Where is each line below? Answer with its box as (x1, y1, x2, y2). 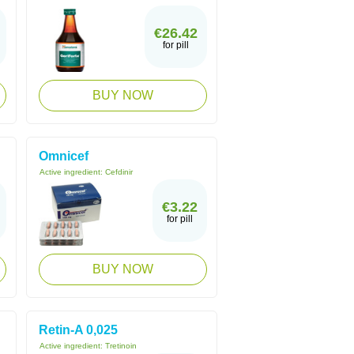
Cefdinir (105, 168, 133, 176)
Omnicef (39, 149, 88, 163)
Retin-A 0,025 (39, 323, 118, 337)
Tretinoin (105, 341, 137, 350)
